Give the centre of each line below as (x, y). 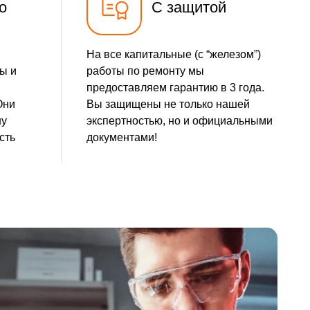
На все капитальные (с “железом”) (173, 55)
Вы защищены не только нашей (168, 104)
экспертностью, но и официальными (179, 121)
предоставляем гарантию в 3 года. (175, 88)
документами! (121, 138)
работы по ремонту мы (145, 71)
